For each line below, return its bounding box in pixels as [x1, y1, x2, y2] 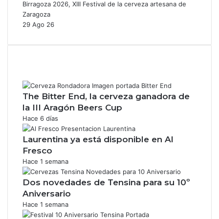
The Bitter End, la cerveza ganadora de [22, 91, 190, 101]
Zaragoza [22, 10, 50, 18]
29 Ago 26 [22, 20, 54, 28]
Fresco [22, 145, 52, 155]
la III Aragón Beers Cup [22, 102, 122, 112]
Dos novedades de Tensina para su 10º [22, 177, 190, 187]
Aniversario [22, 188, 71, 198]
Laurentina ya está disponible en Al [22, 134, 174, 144]
